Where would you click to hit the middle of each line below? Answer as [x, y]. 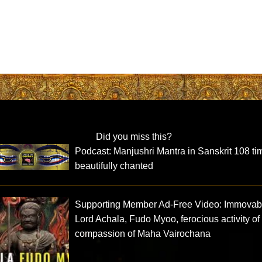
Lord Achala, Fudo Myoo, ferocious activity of [168, 219]
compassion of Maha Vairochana [143, 233]
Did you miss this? [134, 136]
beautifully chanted [114, 166]
